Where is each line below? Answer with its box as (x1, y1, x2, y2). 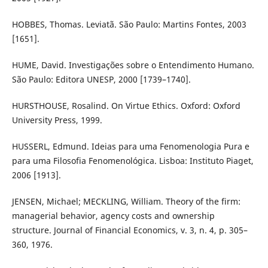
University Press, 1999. (11, 114, 102, 126)
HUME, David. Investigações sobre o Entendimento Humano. (11, 59, 254, 71)
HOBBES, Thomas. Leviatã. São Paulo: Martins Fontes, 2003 (11, 18, 246, 30)
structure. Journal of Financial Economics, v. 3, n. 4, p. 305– (11, 224, 248, 236)
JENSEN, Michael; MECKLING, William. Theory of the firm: (11, 195, 240, 207)
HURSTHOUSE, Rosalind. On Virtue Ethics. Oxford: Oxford (11, 99, 240, 111)
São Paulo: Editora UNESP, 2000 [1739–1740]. (11, 73, 191, 85)
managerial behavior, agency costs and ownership (11, 209, 215, 221)
